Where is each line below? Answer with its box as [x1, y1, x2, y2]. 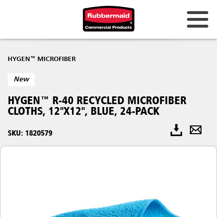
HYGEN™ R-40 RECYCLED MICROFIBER [8, 93, 186, 107]
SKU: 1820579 [8, 127, 52, 138]
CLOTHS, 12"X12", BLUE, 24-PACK [8, 104, 159, 117]
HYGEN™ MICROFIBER [8, 56, 76, 62]
